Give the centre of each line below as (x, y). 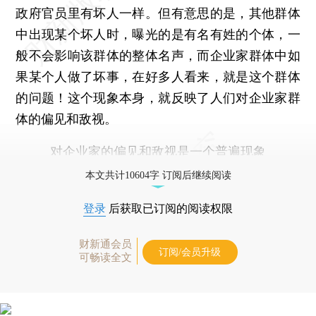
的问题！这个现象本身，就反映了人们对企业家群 (158, 97)
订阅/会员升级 (190, 252)
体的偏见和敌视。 (67, 119)
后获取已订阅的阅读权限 (169, 208)
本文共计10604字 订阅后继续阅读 (158, 175)
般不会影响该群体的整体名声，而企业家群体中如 (158, 55)
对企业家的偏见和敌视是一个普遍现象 (158, 151)
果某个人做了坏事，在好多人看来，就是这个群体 (158, 76)
